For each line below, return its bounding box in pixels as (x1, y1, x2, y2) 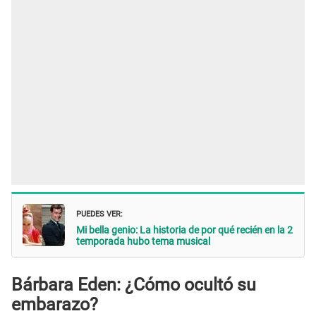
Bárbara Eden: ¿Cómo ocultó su (11, 274, 256, 295)
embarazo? (11, 293, 98, 315)
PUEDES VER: (76, 206, 123, 220)
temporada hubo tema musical (76, 236, 210, 248)
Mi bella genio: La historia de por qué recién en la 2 (76, 224, 293, 236)
